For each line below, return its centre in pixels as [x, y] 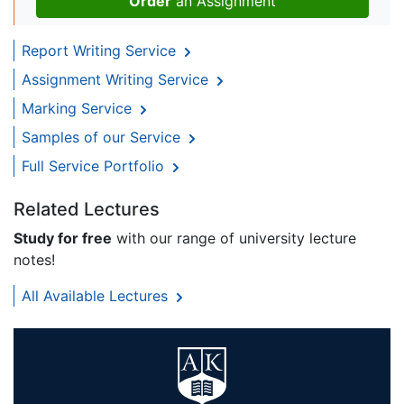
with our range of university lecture [234, 238]
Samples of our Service [103, 137]
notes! [34, 259]
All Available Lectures [97, 295]
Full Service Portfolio [95, 165]
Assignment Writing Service [117, 79]
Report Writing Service [101, 50]
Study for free [63, 238]
